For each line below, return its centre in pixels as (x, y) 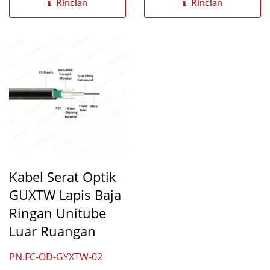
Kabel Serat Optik (63, 177)
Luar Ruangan (52, 231)
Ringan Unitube (58, 213)
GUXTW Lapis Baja (65, 195)
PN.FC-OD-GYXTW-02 (56, 257)
